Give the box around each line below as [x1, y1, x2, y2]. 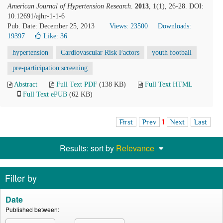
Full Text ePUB [23, 91, 67, 98]
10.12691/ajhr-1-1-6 [7, 12, 65, 20]
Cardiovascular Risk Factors [61, 49, 139, 56]
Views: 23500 [110, 22, 148, 30]
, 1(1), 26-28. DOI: [149, 2, 204, 10]
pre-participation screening [12, 64, 88, 72]
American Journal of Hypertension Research [7, 2, 131, 10]
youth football [152, 49, 192, 56]
